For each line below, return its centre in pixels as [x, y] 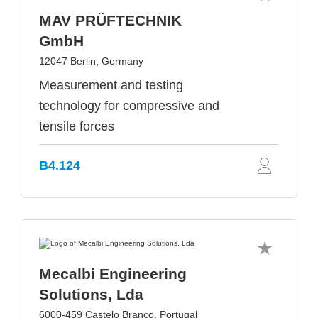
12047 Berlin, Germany [91, 61]
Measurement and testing [111, 85]
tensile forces [77, 126]
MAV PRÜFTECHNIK [110, 20]
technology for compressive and [129, 106]
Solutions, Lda [91, 294]
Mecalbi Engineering [113, 274]
